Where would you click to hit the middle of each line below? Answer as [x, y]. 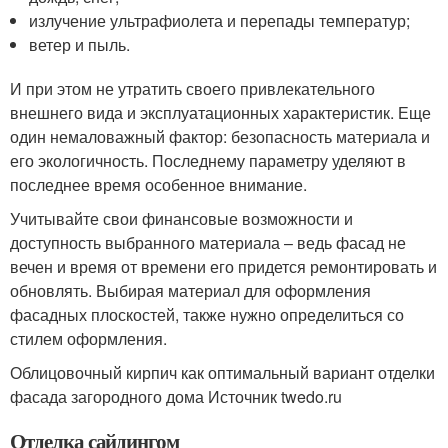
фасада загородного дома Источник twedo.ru [176, 396]
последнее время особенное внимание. [158, 184]
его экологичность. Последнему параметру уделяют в [208, 160]
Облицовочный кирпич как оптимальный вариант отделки [222, 372]
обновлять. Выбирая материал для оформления [190, 290]
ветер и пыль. [80, 44]
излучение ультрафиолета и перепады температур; [220, 20]
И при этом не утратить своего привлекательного [192, 88]
